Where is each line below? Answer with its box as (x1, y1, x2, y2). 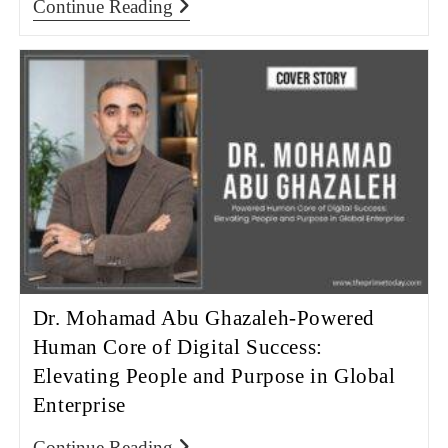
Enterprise (32, 393, 126, 418)
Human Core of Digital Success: (32, 335, 323, 360)
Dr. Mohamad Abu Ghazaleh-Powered (32, 306, 375, 331)
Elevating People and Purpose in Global (32, 364, 396, 389)
